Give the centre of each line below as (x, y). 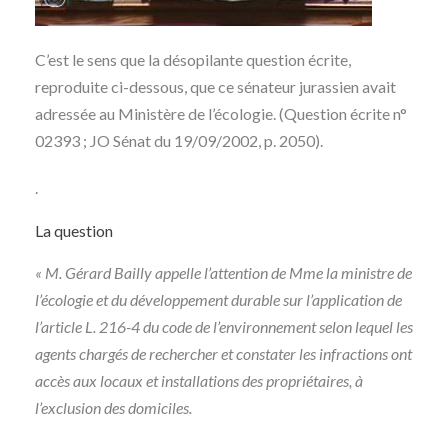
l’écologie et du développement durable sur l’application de (218, 299)
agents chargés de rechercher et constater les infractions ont (223, 353)
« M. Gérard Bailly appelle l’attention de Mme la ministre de (223, 272)
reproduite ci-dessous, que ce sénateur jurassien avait (215, 86)
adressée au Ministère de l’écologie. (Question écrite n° (221, 113)
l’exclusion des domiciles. (113, 407)
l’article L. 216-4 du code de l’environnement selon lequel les (224, 326)
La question (74, 230)
